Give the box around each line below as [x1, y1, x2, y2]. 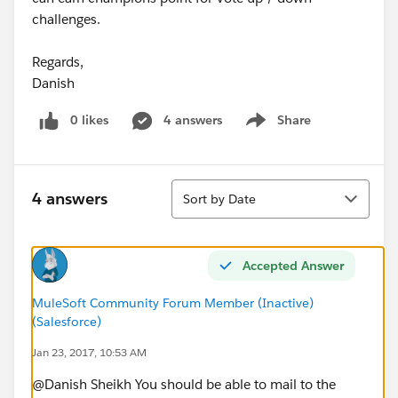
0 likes [70, 112, 108, 128]
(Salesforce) [32, 313, 101, 330]
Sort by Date [183, 190, 256, 207]
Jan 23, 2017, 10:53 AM [32, 344, 147, 360]
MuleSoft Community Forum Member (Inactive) [32, 294, 314, 311]
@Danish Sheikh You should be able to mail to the [32, 375, 336, 393]
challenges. [32, 11, 100, 28]
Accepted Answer [243, 257, 344, 274]
